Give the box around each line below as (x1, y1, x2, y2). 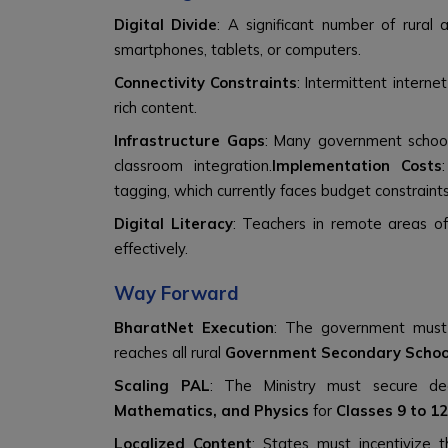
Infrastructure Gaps (114, 131, 265, 150)
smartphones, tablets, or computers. (114, 40, 361, 59)
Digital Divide (114, 15, 218, 34)
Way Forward (114, 281, 239, 305)
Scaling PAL (114, 376, 210, 395)
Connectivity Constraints (114, 73, 298, 92)
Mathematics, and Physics (114, 401, 309, 420)
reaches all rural (114, 343, 225, 362)
